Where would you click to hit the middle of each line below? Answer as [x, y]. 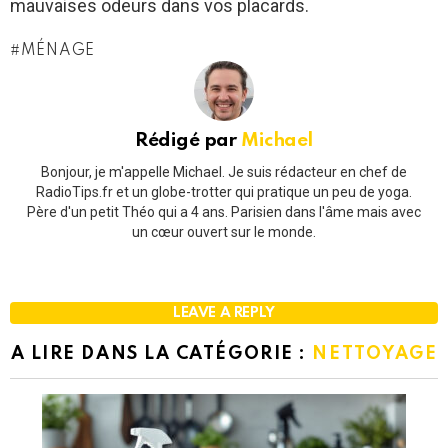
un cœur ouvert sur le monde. [224, 231]
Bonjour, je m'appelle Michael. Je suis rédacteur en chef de [224, 171]
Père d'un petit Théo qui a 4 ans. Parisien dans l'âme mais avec [224, 211]
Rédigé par [188, 141]
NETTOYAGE [375, 353]
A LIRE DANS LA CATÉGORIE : [161, 353]
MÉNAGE [57, 51]
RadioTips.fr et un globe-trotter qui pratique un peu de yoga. [224, 191]
